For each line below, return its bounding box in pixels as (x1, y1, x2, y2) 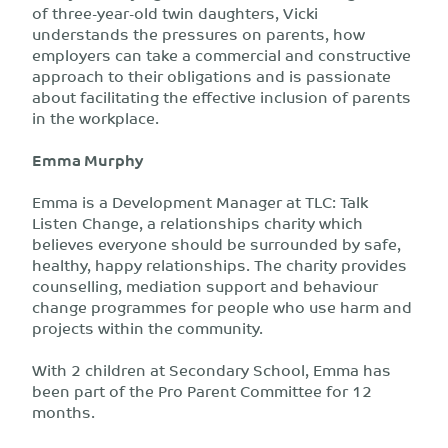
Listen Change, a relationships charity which (32, 209, 363, 236)
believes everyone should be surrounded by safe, (32, 230, 401, 257)
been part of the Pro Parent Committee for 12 (32, 377, 372, 404)
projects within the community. (32, 314, 263, 341)
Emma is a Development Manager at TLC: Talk (32, 188, 368, 215)
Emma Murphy (32, 146, 143, 173)
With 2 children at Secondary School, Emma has (32, 356, 391, 383)
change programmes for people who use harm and (32, 293, 412, 320)
